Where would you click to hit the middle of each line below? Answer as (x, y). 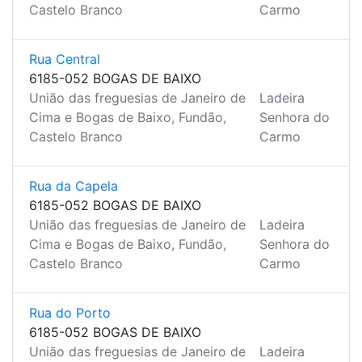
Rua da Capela (74, 186)
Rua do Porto (70, 313)
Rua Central (65, 59)
